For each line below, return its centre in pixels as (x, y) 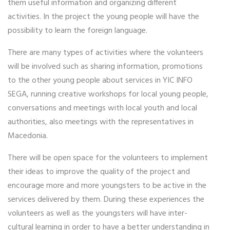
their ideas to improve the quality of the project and (99, 172)
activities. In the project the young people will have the (103, 17)
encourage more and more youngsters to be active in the (107, 186)
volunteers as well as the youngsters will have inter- (98, 213)
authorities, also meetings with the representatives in (101, 122)
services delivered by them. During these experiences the (106, 199)
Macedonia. (29, 136)
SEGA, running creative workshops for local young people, (108, 94)
